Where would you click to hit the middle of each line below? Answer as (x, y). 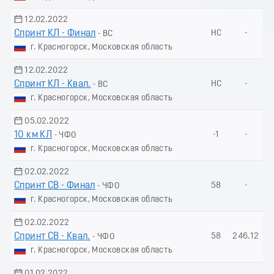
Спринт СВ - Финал (55, 186)
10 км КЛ (33, 135)
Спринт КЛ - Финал (55, 33)
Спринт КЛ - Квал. (53, 84)
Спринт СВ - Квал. (52, 236)
